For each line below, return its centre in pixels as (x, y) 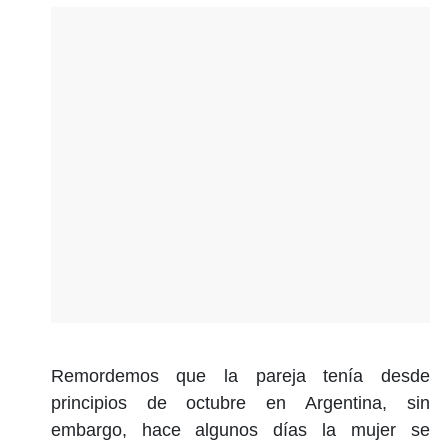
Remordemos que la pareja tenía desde (240, 375)
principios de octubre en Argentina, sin (240, 402)
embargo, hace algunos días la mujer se (240, 429)
